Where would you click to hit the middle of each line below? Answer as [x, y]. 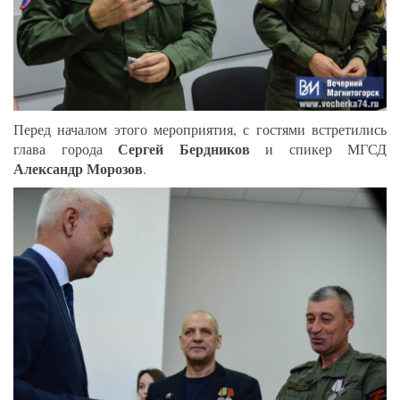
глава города [66, 148]
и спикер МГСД [318, 148]
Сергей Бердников [184, 148]
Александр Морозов [78, 168]
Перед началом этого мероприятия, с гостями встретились [200, 129]
